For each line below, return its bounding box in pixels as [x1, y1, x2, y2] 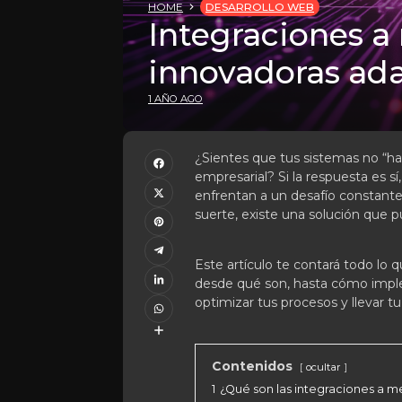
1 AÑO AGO [148, 92, 203, 105]
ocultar [306, 361, 341, 373]
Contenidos [212, 358, 293, 374]
